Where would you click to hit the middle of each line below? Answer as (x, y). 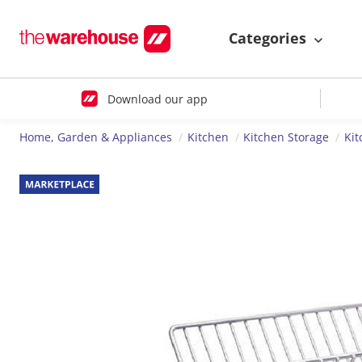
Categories (269, 38)
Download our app (157, 99)
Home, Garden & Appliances (96, 137)
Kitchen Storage (286, 137)
